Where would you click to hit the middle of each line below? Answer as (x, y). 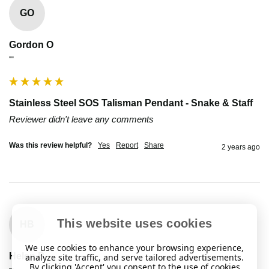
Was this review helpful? (50, 145)
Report (127, 145)
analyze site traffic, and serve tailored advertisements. (134, 257)
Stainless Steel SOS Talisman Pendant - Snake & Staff (131, 103)
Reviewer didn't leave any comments (81, 119)
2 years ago (241, 147)
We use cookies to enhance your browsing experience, (134, 247)
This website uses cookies (134, 223)
